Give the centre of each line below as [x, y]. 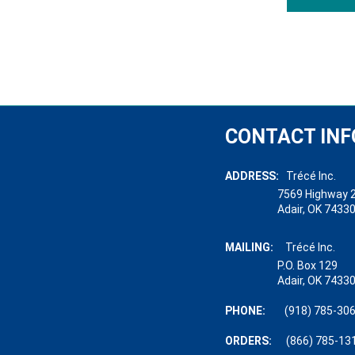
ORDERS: [248, 340]
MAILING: [249, 247]
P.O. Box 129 [281, 265]
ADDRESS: [252, 176]
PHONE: [254, 310]
